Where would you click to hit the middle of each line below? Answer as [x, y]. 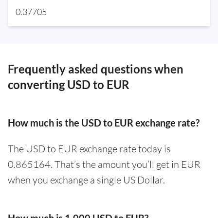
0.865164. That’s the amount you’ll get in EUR [104, 164]
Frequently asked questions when [96, 69]
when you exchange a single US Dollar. [86, 180]
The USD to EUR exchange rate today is [89, 149]
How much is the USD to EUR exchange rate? [104, 123]
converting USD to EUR [69, 85]
